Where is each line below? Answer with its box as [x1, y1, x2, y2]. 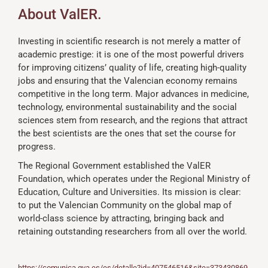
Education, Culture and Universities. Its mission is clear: [18, 187, 241, 198]
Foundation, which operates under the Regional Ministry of [18, 173, 250, 185]
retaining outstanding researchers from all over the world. [18, 226, 247, 237]
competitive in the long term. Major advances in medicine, [18, 89, 249, 100]
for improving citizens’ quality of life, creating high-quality [18, 62, 246, 74]
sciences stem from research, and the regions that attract [18, 115, 248, 126]
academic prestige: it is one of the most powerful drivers [18, 49, 244, 60]
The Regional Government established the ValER [18, 160, 211, 172]
